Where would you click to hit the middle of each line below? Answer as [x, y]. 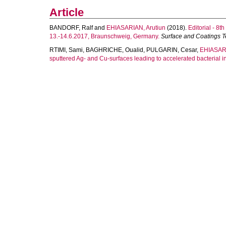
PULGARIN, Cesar [172, 50]
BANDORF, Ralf [71, 28]
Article [67, 12]
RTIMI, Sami [66, 50]
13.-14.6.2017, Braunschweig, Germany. [104, 36]
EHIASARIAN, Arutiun [136, 28]
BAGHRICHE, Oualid [115, 50]
